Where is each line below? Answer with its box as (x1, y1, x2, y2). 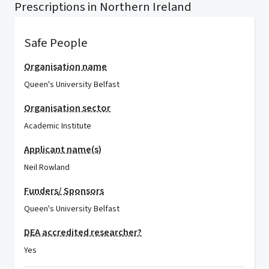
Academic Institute (24, 120, 91, 132)
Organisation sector (24, 101, 110, 115)
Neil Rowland (24, 162, 70, 174)
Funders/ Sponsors (24, 184, 104, 198)
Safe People (24, 34, 88, 52)
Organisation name (24, 60, 107, 73)
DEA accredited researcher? (24, 226, 142, 239)
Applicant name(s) (24, 143, 101, 156)
